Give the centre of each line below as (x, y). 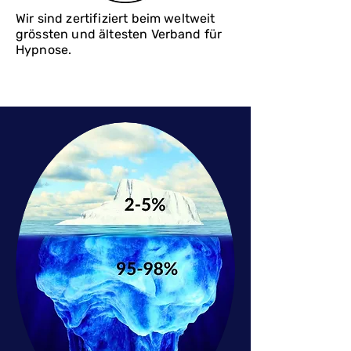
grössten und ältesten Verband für (119, 34)
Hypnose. (44, 50)
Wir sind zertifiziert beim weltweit (116, 18)
